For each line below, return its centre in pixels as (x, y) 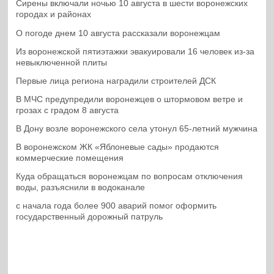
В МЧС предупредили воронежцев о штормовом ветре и (130, 99)
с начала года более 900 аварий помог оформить (117, 206)
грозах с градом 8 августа (68, 110)
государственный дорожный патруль (90, 217)
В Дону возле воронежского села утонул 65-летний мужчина (137, 129)
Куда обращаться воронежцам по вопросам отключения (130, 177)
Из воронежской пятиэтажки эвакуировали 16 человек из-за (135, 51)
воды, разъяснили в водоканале (81, 188)
